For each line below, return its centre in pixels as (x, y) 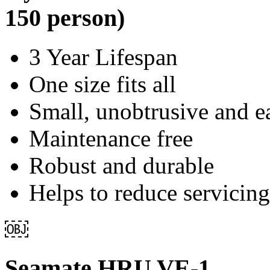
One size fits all (102, 84)
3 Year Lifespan (103, 57)
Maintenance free (111, 138)
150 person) (65, 17)
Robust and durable (121, 165)
